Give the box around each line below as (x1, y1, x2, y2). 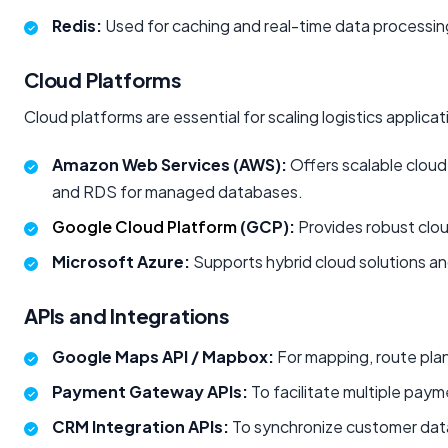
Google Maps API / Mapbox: (52, 346, 274, 368)
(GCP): (237, 216, 295, 238)
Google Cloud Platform (52, 216, 237, 238)
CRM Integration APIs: (52, 416, 229, 438)
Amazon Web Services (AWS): (52, 154, 287, 176)
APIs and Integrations (24, 303, 230, 329)
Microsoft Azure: (52, 251, 190, 273)
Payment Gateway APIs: (52, 381, 248, 403)
